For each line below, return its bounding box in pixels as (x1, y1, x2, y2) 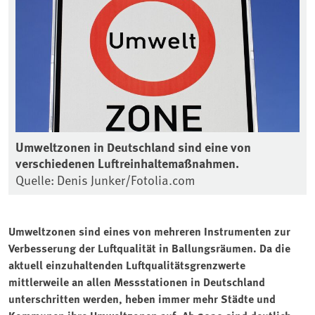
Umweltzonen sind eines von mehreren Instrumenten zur (8, 222, 290, 239)
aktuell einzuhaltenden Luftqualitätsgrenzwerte (8, 256, 245, 273)
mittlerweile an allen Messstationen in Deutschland (8, 273, 265, 290)
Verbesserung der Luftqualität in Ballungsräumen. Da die (8, 239, 290, 256)
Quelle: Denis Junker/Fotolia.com (15, 170, 195, 188)
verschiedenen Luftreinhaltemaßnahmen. (15, 153, 239, 172)
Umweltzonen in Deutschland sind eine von (15, 137, 251, 156)
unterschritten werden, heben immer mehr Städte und (8, 290, 276, 307)
